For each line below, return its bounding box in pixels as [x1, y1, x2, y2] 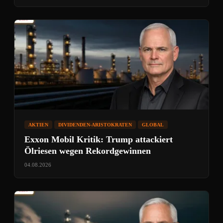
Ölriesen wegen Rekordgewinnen [24, 146, 151, 156]
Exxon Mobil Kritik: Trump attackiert [24, 134, 173, 144]
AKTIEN [28, 122, 48, 127]
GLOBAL [142, 122, 164, 127]
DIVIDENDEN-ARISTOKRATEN [58, 122, 132, 127]
